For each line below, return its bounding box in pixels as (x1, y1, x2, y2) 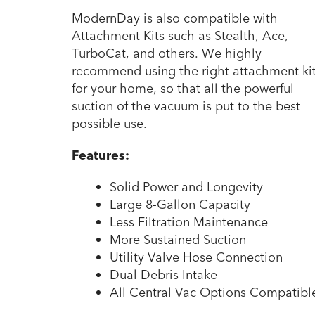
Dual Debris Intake (110, 266, 217, 284)
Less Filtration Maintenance (110, 213, 268, 231)
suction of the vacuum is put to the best (72, 97, 300, 115)
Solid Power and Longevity (110, 178, 263, 196)
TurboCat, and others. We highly (72, 44, 262, 63)
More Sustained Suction (110, 231, 246, 249)
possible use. (72, 115, 147, 133)
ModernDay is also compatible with (72, 9, 278, 27)
